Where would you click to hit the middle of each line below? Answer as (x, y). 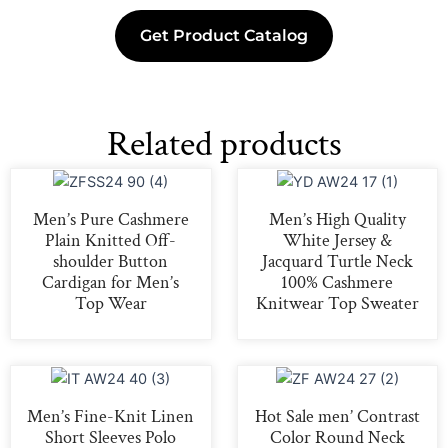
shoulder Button (111, 261)
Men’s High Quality (337, 219)
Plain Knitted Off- (111, 240)
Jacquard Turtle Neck (337, 261)
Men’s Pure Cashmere (110, 219)
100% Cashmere (337, 282)
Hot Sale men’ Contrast (337, 416)
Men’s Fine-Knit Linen (111, 416)
